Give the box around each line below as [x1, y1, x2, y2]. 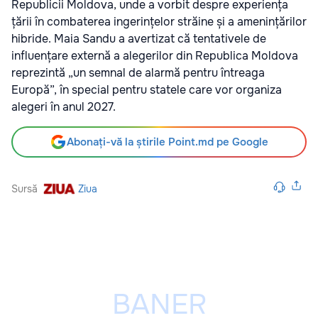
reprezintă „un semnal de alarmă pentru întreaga [11, 65, 265, 80]
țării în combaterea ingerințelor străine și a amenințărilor [11, 13, 307, 29]
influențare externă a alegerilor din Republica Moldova [11, 48, 298, 63]
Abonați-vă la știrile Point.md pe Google [67, 134, 268, 149]
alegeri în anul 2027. [11, 99, 116, 114]
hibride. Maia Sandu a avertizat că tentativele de [11, 31, 266, 46]
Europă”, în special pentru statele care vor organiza [11, 82, 282, 97]
